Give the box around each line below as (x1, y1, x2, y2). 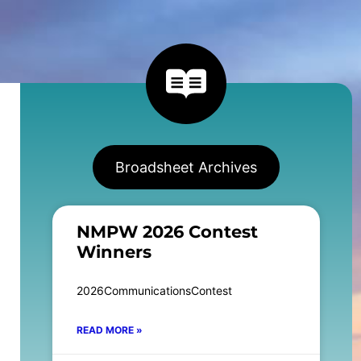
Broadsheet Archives (114, 159, 257, 176)
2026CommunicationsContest (76, 284, 232, 297)
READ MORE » (76, 324, 143, 336)
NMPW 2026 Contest (76, 222, 258, 242)
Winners (76, 242, 151, 262)
